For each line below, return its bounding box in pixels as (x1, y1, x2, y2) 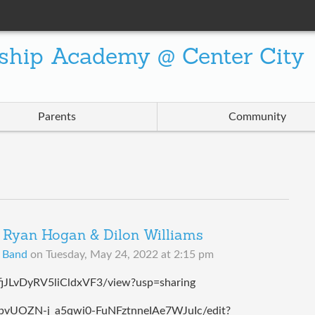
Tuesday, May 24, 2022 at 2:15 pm (45, 249, 214, 261)
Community (229, 111, 287, 123)
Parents (37, 111, 76, 123)
